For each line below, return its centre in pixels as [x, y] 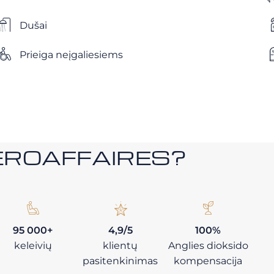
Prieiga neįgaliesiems [71, 54]
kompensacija [208, 261]
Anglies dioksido [208, 246]
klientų [120, 246]
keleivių [33, 246]
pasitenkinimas [120, 261]
